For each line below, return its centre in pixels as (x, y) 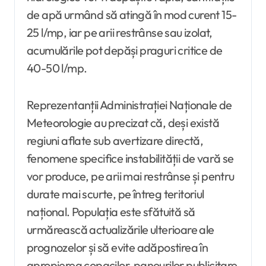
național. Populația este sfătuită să (111, 212)
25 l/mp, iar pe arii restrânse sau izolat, (120, 33)
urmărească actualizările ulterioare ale (121, 230)
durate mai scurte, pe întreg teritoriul (115, 194)
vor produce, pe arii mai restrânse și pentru (131, 176)
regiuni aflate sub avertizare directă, (115, 141)
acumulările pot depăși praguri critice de (125, 50)
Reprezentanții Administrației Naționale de (129, 105)
